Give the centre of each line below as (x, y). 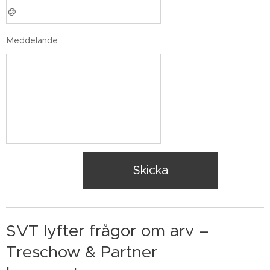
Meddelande (32, 40)
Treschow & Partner (82, 252)
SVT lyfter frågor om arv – (108, 231)
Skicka (151, 170)
